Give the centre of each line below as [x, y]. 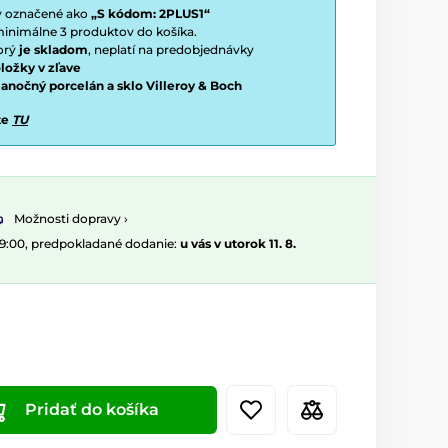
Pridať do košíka [92, 410]
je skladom [53, 49]
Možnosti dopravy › [71, 219]
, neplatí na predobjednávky [171, 49]
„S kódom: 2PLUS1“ [150, 13]
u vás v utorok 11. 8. [238, 244]
